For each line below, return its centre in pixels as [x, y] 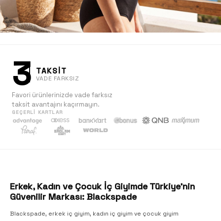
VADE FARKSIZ [57, 78]
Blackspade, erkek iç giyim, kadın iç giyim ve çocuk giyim [94, 214]
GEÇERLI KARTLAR [37, 112]
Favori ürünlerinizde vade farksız [62, 95]
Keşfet [110, 155]
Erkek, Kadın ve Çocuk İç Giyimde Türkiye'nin [102, 186]
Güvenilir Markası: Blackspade [73, 197]
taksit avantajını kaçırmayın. [56, 104]
